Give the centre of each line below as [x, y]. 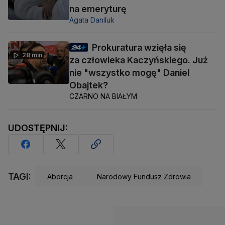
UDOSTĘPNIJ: [38, 128]
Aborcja [60, 176]
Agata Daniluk [92, 20]
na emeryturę [98, 9]
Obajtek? [89, 85]
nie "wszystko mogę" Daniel [129, 73]
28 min [32, 55]
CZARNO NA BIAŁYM [103, 96]
